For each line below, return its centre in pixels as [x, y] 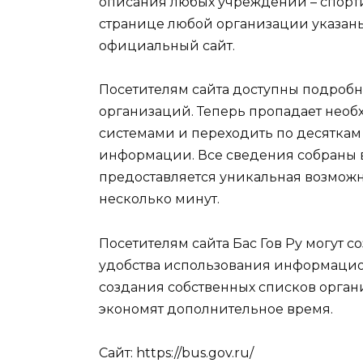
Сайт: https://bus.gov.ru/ [176, 352]
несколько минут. [159, 199]
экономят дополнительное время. [216, 309]
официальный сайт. [167, 46]
